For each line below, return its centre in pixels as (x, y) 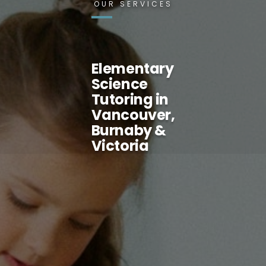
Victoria (120, 146)
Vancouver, (133, 115)
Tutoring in (130, 100)
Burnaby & (129, 131)
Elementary (132, 69)
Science (119, 84)
